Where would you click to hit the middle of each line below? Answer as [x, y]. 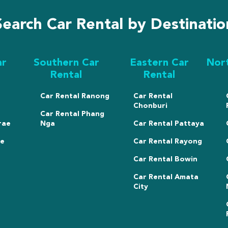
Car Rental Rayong [167, 141]
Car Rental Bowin [165, 159]
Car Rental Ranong [75, 96]
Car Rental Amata [166, 177]
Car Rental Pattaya [168, 123]
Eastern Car [160, 63]
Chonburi [150, 106]
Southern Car [66, 63]
